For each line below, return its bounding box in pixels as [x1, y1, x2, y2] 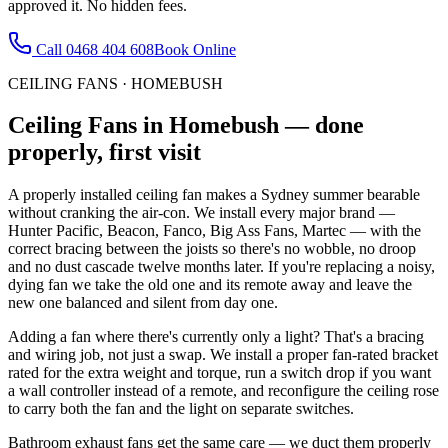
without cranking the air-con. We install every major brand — [8, 204, 395, 222]
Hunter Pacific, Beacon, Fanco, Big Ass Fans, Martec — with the [8, 222, 421, 240]
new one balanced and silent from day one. [8, 294, 278, 312]
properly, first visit [8, 139, 201, 166]
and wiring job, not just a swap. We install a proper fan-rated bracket [8, 346, 438, 364]
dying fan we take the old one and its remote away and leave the [8, 276, 412, 294]
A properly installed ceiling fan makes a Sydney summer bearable [8, 186, 420, 204]
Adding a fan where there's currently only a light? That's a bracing [8, 328, 424, 346]
